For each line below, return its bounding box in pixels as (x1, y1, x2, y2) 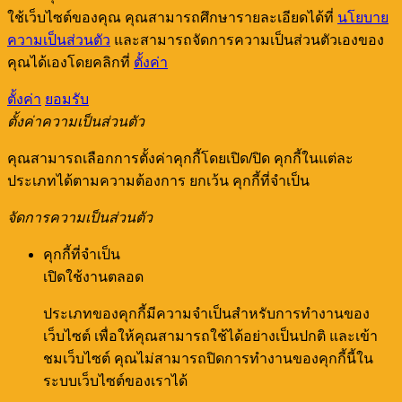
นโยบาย (337, 9, 389, 25)
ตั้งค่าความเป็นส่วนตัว (7, 113, 144, 129)
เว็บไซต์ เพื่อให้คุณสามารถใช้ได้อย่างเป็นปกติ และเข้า (43, 328, 378, 344)
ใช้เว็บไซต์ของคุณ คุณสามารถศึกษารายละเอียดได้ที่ (7, 9, 337, 25)
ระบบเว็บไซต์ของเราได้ (43, 372, 188, 389)
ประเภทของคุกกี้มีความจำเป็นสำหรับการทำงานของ (43, 305, 370, 321)
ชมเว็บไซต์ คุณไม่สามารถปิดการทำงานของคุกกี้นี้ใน (43, 350, 373, 366)
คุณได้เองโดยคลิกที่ (7, 54, 134, 70)
